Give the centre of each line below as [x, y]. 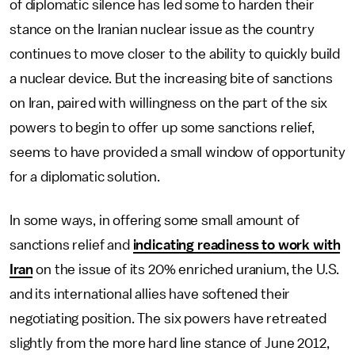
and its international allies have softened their [150, 294]
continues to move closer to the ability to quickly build [175, 54]
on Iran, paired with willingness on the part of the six [169, 103]
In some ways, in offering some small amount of [155, 220]
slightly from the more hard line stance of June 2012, [170, 343]
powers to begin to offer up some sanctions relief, [162, 128]
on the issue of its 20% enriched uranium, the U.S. [186, 269]
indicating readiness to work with [237, 245]
